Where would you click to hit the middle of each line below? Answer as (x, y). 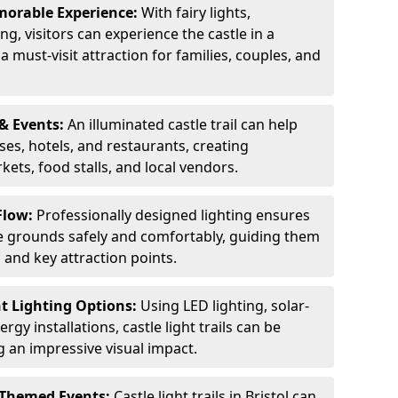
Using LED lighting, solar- (225, 306)
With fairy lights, (194, 12)
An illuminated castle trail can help (181, 124)
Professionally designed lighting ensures (173, 215)
